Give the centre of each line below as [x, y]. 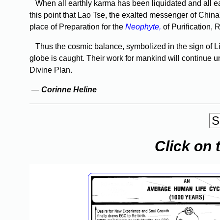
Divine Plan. [51, 70]
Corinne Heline [69, 90]
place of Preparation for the [77, 27]
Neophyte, [143, 27]
